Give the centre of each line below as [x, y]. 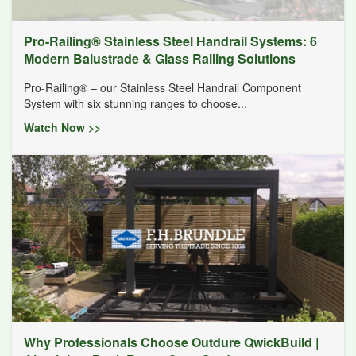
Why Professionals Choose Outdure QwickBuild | [171, 342]
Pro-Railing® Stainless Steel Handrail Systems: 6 [170, 41]
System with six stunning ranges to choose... [135, 104]
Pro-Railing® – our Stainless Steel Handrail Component [163, 88]
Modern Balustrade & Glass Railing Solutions [160, 59]
